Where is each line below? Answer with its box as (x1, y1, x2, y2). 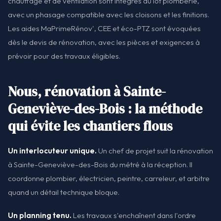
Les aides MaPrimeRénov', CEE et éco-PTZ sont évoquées (8, 23, 201, 33)
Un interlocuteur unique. (8, 146, 97, 155)
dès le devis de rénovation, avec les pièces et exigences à (8, 37, 200, 47)
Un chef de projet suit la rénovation (97, 146, 213, 155)
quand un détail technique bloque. (8, 187, 119, 197)
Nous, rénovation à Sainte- (8, 82, 166, 101)
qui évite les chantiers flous (8, 116, 173, 135)
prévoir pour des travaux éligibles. (8, 51, 120, 61)
